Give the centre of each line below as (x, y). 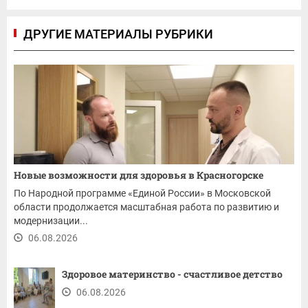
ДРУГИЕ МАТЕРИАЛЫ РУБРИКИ (118, 34)
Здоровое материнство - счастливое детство (172, 274)
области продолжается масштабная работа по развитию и (146, 207)
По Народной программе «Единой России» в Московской (142, 193)
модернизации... (51, 221)
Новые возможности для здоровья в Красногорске (139, 175)
